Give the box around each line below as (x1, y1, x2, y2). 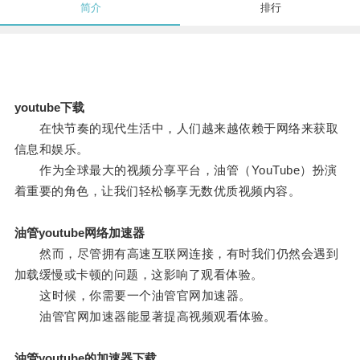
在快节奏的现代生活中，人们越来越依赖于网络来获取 (14, 121, 339, 136)
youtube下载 (14, 100, 84, 115)
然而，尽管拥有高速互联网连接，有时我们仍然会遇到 (14, 247, 339, 261)
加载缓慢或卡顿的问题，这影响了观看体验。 (14, 268, 264, 282)
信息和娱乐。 (14, 142, 89, 157)
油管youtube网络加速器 (14, 226, 145, 240)
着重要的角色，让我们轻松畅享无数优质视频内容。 (14, 184, 301, 198)
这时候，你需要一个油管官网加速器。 (14, 288, 252, 303)
